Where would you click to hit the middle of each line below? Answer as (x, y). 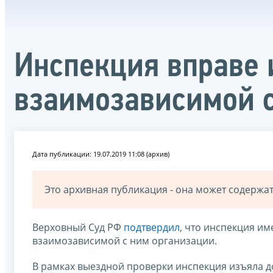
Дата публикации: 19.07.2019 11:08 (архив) (101, 154)
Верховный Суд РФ (78, 227)
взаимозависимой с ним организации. (125, 240)
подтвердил (152, 227)
